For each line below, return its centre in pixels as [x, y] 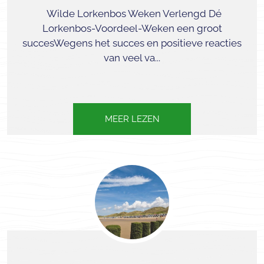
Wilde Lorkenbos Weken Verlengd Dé [132, 14]
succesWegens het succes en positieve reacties [132, 43]
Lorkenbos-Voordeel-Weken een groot [132, 28]
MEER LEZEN [132, 119]
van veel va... [132, 58]
